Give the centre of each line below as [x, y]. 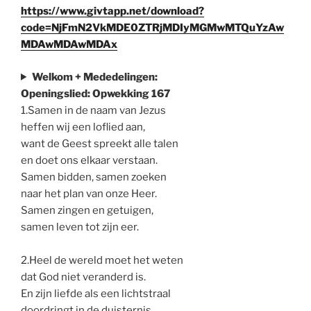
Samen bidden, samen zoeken [94, 177]
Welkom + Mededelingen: [94, 77]
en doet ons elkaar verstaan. [89, 160]
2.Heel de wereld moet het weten [102, 260]
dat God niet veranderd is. [83, 277]
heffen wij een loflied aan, [83, 127]
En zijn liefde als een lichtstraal [96, 293]
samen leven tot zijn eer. [80, 227]
